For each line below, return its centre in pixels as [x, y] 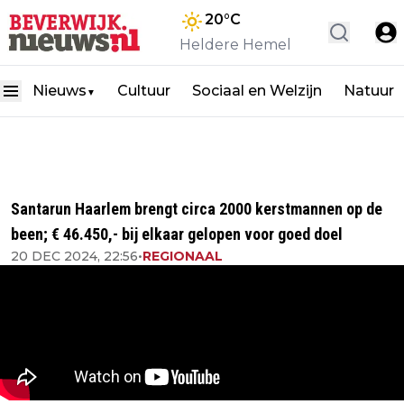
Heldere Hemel [235, 45]
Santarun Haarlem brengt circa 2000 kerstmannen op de [197, 209]
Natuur [369, 91]
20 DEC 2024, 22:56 [74, 256]
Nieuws [60, 91]
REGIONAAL [183, 256]
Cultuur [144, 91]
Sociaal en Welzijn [257, 91]
